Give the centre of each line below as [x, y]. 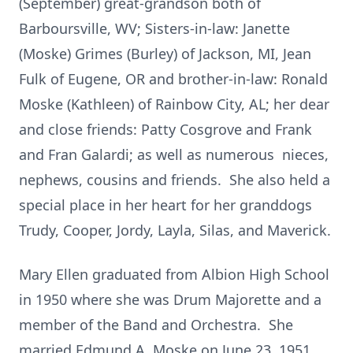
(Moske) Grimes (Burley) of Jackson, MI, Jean [165, 54]
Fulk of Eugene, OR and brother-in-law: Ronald [173, 79]
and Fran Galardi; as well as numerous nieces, [174, 154]
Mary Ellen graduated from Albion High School [174, 274]
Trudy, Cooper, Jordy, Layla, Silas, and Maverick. [175, 230]
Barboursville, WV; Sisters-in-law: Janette [154, 28]
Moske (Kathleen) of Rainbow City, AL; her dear [174, 104]
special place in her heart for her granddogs [165, 205]
